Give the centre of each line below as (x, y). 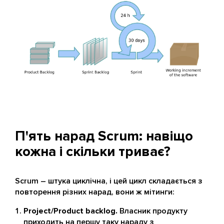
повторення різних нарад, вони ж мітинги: (95, 192)
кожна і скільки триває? (93, 151)
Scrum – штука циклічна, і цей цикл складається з (109, 181)
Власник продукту (152, 211)
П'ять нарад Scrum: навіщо (104, 136)
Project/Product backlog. (70, 211)
